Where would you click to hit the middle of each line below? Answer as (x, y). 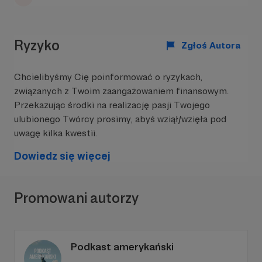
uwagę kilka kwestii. (56, 133)
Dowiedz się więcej (62, 156)
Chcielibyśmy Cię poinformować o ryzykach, (108, 77)
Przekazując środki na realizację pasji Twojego (112, 105)
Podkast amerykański (122, 247)
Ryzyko (37, 45)
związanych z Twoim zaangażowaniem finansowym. (121, 91)
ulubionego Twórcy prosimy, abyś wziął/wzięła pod (120, 119)
